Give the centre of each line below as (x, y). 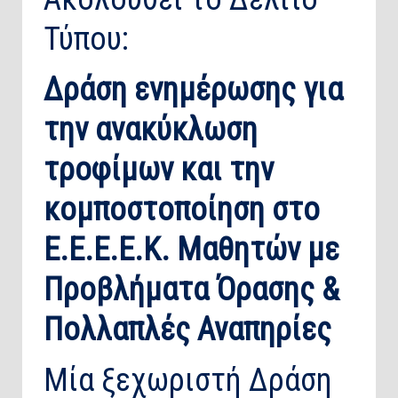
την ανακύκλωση (151, 130)
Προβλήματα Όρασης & (191, 290)
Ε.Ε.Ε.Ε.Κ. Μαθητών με (191, 250)
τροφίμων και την (159, 170)
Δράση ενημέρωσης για (193, 90)
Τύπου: (86, 40)
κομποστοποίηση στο (182, 210)
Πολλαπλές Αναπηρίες (187, 330)
